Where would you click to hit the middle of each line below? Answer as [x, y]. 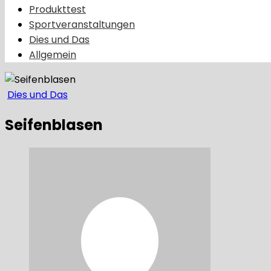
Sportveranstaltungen [82, 24]
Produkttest [57, 9]
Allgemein [53, 55]
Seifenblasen [54, 125]
